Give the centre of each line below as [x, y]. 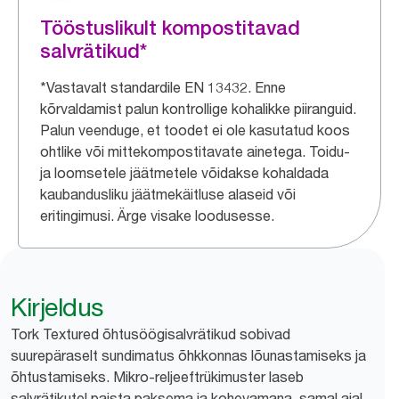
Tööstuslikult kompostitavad [170, 28]
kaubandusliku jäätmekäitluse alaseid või [168, 194]
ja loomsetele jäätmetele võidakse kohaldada [184, 173]
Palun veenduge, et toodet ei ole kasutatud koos [195, 130]
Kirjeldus [57, 307]
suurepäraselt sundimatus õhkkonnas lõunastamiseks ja [188, 355]
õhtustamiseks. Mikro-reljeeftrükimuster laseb [157, 377]
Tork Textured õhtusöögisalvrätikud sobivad [151, 334]
